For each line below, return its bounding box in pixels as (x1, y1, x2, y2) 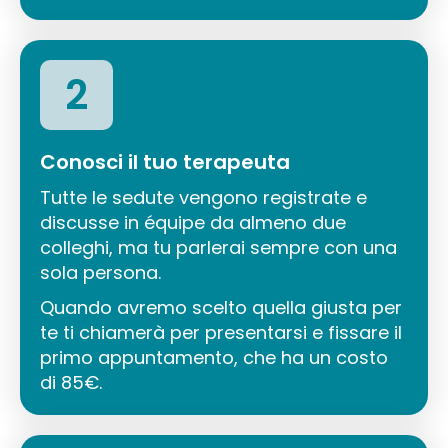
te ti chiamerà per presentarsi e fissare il (40, 319, 402, 345)
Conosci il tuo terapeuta (40, 147, 290, 176)
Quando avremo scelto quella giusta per (40, 294, 402, 320)
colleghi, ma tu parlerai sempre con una (40, 234, 397, 260)
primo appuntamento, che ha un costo (40, 344, 388, 370)
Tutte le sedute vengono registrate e (40, 184, 367, 210)
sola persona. (40, 259, 161, 285)
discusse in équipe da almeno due (40, 209, 346, 235)
